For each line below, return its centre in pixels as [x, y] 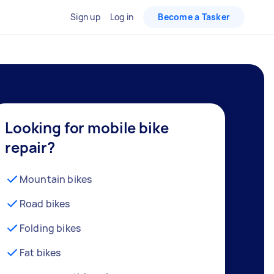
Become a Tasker [194, 17]
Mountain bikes [56, 179]
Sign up [85, 17]
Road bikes [45, 204]
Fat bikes [40, 253]
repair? [30, 147]
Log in [122, 17]
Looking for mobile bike [87, 128]
